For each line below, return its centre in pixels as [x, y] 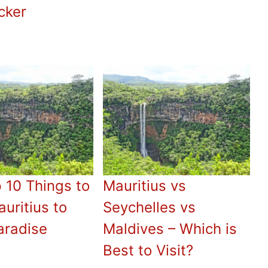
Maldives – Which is [170, 229]
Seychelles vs [150, 207]
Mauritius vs [145, 185]
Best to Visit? [148, 250]
